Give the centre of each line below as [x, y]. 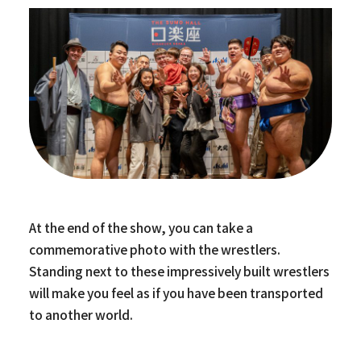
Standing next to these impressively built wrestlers [179, 271]
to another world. [81, 315]
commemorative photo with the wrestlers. [154, 249]
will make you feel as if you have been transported [176, 293]
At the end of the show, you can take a [141, 228]
